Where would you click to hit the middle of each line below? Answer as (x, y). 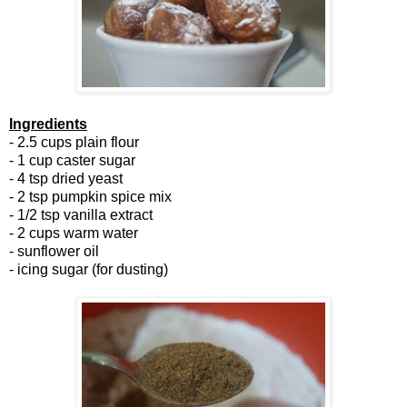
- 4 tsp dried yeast (66, 178)
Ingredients (48, 124)
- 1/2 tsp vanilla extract (81, 214)
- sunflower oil (54, 251)
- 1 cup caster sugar (72, 160)
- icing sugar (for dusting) (89, 269)
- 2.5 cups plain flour (74, 142)
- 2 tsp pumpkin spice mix (90, 196)
